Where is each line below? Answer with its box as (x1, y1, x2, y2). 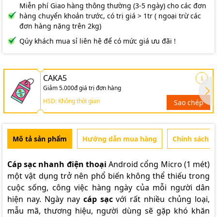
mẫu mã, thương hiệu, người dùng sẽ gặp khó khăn (7, 205, 210, 216)
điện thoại (66, 158, 107, 170)
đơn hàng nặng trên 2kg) (19, 21, 101, 31)
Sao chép (173, 97, 203, 107)
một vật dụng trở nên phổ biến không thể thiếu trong (7, 170, 210, 181)
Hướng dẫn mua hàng (82, 134, 157, 143)
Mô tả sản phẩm (13, 134, 67, 143)
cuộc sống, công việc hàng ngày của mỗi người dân (7, 182, 210, 193)
